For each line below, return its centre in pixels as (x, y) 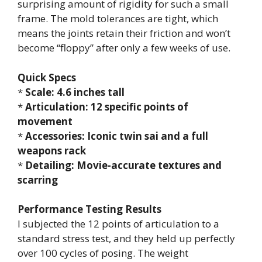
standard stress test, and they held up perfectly (126, 238)
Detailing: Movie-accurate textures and (123, 165)
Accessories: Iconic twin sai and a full (117, 136)
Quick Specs (47, 77)
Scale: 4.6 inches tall (75, 92)
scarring (38, 180)
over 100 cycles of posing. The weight (103, 253)
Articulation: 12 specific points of (107, 106)
